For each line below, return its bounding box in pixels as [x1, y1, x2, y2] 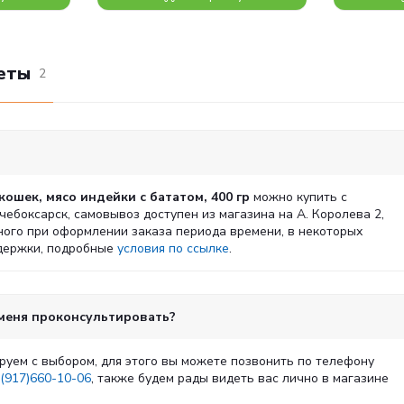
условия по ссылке [117, 240, 229, 257]
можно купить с [250, 188, 347, 206]
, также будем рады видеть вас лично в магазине [91, 370, 389, 387]
